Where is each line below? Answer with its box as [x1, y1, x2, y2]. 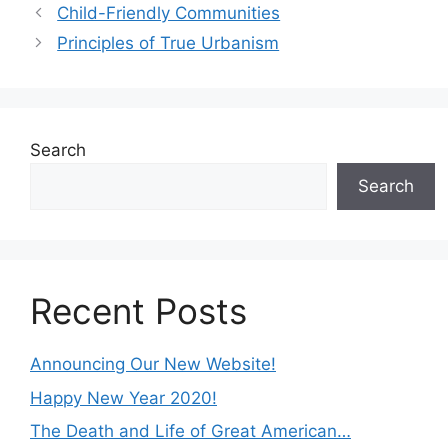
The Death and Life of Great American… [30, 421, 351, 441]
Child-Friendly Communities [57, 3, 281, 23]
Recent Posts [30, 290, 247, 332]
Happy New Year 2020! [30, 387, 217, 408]
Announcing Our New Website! [30, 354, 276, 374]
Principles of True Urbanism [57, 33, 280, 53]
